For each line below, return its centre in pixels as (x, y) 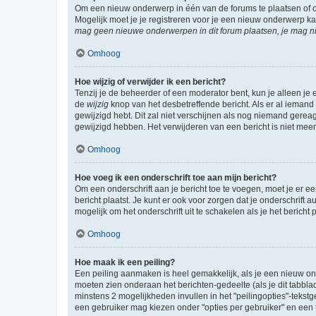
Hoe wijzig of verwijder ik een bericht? (150, 81)
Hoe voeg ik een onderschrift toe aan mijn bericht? (176, 177)
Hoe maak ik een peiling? (125, 262)
